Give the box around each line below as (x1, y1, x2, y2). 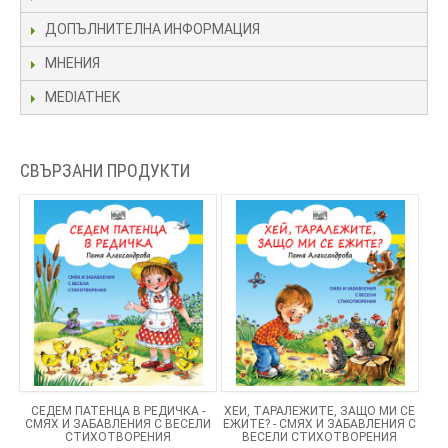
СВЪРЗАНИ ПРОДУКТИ (20, 160, 190, 182)
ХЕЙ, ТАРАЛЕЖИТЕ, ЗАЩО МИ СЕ (224, 404, 416, 419)
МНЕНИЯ (45, 55, 100, 72)
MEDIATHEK (45, 89, 120, 106)
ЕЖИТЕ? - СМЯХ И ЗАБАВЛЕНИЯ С (223, 417, 417, 432)
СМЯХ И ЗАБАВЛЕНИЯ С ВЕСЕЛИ (24, 417, 211, 432)
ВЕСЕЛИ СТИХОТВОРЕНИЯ (242, 430, 398, 445)
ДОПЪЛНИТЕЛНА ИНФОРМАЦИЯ (45, 21, 260, 38)
